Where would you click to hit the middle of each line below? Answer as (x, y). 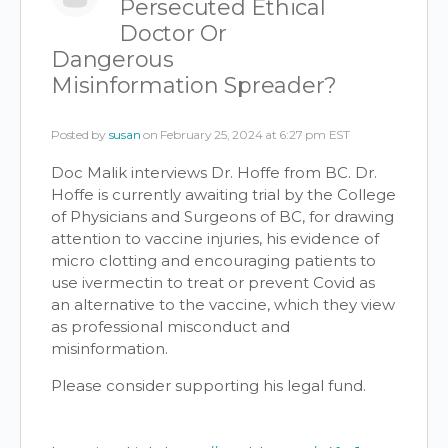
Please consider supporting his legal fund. (208, 385)
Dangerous (112, 59)
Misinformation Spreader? (194, 85)
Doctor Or (173, 33)
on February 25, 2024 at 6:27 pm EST (246, 134)
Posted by (80, 134)
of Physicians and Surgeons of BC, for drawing (222, 216)
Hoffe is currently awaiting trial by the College (223, 194)
